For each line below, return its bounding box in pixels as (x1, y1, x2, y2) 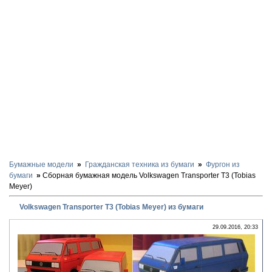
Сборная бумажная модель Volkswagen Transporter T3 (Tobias (42, 171, 256, 180)
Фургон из (206, 160, 240, 169)
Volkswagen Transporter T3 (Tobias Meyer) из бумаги (19, 202, 203, 211)
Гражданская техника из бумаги (85, 160, 194, 169)
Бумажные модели (9, 160, 73, 169)
